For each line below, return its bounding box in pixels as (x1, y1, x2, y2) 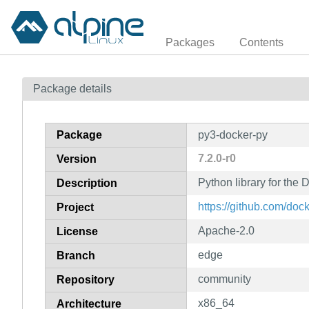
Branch (57, 249, 95, 261)
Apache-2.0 (198, 224, 255, 237)
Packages (166, 36, 215, 48)
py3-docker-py (198, 128, 268, 141)
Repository (57, 273, 114, 286)
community (198, 272, 251, 285)
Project (57, 201, 94, 213)
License (57, 225, 98, 237)
